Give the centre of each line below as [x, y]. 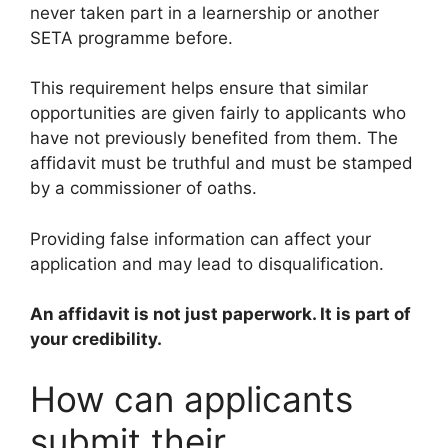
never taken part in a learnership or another [204, 12]
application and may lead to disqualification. [207, 263]
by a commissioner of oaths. [143, 188]
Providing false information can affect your [200, 238]
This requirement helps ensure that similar [199, 88]
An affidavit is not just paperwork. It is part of [220, 314]
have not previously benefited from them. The [214, 138]
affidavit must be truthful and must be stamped [221, 163]
